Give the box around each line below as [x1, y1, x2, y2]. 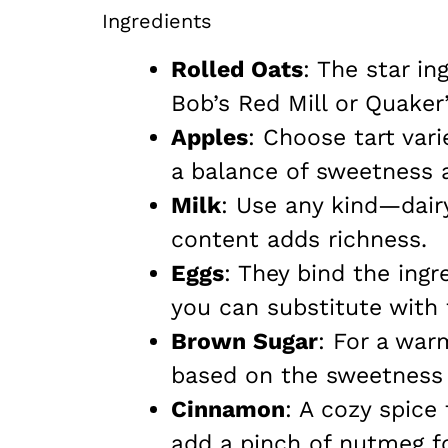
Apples [171, 124, 248, 152]
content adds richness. [171, 226, 427, 254]
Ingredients [102, 9, 212, 34]
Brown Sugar [171, 328, 318, 356]
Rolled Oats [171, 56, 303, 84]
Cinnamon [171, 396, 285, 424]
